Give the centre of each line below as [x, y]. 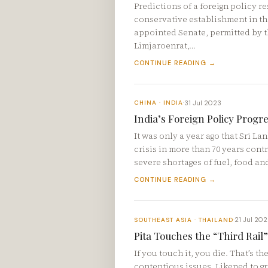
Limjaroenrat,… [165, 46]
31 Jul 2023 [203, 103]
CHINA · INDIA [159, 103]
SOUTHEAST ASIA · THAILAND [184, 220]
